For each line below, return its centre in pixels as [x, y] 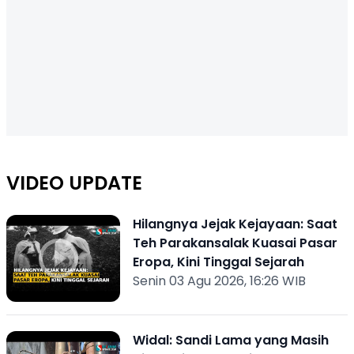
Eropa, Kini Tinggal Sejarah [218, 262]
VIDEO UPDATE [74, 183]
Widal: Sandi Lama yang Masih [230, 340]
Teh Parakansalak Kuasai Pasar [235, 243]
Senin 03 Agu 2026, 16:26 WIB [219, 281]
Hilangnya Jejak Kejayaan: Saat [235, 224]
